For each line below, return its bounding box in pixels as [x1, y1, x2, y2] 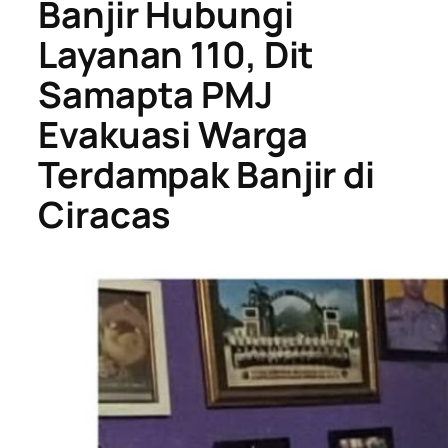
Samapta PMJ [38, 70, 273, 120]
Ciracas [38, 190, 172, 240]
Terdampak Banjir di [38, 150, 376, 200]
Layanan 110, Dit [38, 30, 315, 80]
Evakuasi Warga [38, 110, 308, 160]
